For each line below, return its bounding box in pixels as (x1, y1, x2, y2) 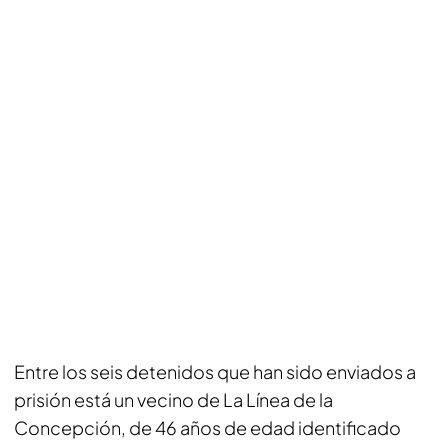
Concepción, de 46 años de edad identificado (14, 416, 401, 439)
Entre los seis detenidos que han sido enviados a (14, 360, 416, 383)
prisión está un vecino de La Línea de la (14, 388, 333, 411)
